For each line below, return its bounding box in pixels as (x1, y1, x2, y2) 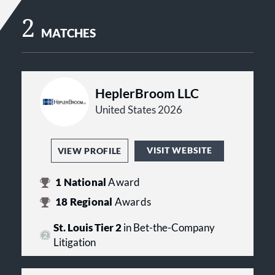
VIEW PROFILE (57, 145, 122, 156)
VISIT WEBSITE (147, 144, 212, 155)
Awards (114, 196, 151, 208)
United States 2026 (95, 104, 182, 116)
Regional (68, 196, 115, 208)
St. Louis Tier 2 (53, 222, 122, 234)
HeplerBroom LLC (95, 85, 199, 101)
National (61, 176, 109, 188)
